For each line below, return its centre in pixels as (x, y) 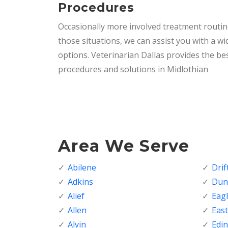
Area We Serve (124, 146)
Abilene (82, 167)
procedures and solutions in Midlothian (133, 69)
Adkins (80, 181)
